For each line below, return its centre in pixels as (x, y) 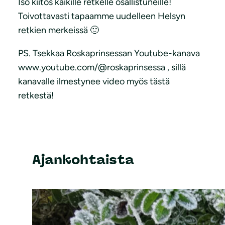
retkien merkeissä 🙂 (59, 30)
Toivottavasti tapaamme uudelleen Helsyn (102, 16)
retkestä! (36, 95)
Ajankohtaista (83, 160)
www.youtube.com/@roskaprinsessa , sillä (102, 67)
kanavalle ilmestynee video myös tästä (94, 81)
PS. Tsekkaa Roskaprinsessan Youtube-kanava (109, 53)
